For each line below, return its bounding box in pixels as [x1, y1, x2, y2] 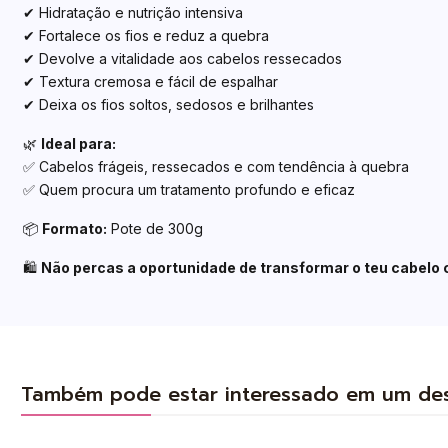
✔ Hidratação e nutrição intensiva [22, 4, 243, 22]
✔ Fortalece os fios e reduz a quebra [22, 27, 269, 45]
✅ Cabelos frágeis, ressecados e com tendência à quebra [22, 158, 409, 175]
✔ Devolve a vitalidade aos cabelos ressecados [22, 50, 342, 68]
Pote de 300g [106, 219, 203, 237]
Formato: [41, 219, 107, 237]
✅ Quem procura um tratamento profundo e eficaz [22, 181, 355, 198]
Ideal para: [40, 135, 116, 152]
